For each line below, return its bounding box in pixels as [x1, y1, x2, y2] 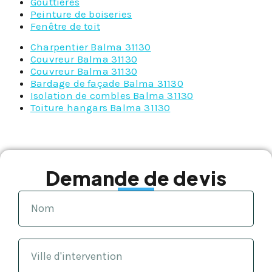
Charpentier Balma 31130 [30, 41, 151, 53]
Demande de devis [45, 166, 227, 191]
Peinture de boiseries [30, 8, 132, 21]
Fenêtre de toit [30, 20, 100, 33]
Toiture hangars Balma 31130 [30, 101, 171, 114]
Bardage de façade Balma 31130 [30, 77, 183, 90]
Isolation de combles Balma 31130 [30, 89, 194, 102]
